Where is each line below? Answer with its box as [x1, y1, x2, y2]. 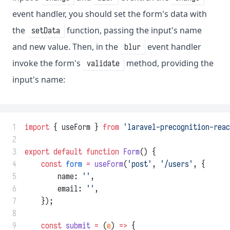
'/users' [160, 159, 193, 169]
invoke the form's [12, 57, 83, 69]
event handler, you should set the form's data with [12, 8, 207, 20]
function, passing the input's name [65, 25, 202, 36]
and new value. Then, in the [12, 41, 120, 53]
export [25, 146, 49, 157]
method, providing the [124, 57, 214, 69]
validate [87, 58, 120, 69]
